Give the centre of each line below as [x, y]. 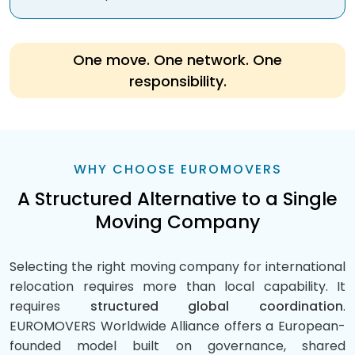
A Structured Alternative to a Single [177, 199]
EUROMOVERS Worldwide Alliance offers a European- [177, 326]
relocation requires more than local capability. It [177, 287]
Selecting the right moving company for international [177, 267]
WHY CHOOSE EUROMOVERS [177, 170]
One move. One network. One [177, 60]
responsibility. [177, 82]
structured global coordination [217, 307]
